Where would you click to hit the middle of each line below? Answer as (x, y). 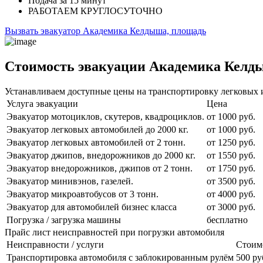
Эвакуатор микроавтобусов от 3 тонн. (82, 194)
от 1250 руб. (231, 142)
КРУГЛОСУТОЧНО (122, 11)
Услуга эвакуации (42, 103)
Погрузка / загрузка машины (64, 220)
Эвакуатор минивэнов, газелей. (70, 181)
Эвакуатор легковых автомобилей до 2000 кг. (97, 129)
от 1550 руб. (231, 155)
